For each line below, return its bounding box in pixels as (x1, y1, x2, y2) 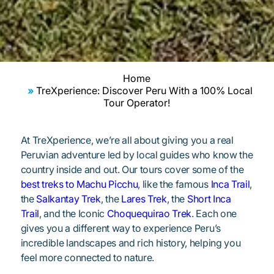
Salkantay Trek (36, 192, 101, 205)
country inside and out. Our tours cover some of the (20, 163, 244, 176)
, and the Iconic (39, 207, 107, 220)
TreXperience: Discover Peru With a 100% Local (33, 84, 253, 97)
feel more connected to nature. (20, 251, 154, 264)
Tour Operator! (103, 96, 171, 109)
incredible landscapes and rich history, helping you (20, 236, 241, 249)
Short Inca (187, 192, 231, 205)
